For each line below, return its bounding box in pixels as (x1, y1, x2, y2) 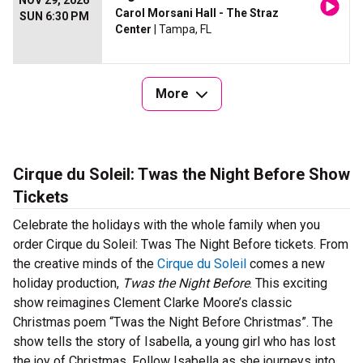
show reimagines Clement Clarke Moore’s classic (13, 295, 292, 311)
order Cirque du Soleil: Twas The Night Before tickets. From (13, 237, 348, 253)
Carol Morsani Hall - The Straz (115, 6, 279, 20)
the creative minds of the (13, 256, 157, 272)
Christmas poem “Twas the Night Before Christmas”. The (13, 314, 333, 331)
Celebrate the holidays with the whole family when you (13, 217, 320, 233)
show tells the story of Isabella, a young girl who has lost (13, 334, 335, 350)
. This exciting (250, 275, 327, 292)
